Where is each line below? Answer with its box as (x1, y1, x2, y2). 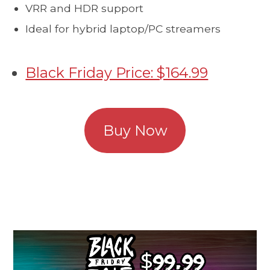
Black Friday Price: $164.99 (25, 64, 209, 82)
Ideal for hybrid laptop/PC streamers (25, 22, 221, 35)
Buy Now (102, 122, 168, 140)
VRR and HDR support (25, 2, 144, 15)
